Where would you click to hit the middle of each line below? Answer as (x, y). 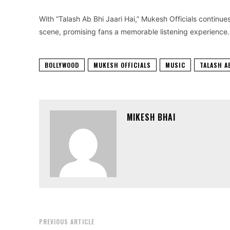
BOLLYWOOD (62, 65)
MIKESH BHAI (151, 117)
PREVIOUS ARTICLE (67, 221)
